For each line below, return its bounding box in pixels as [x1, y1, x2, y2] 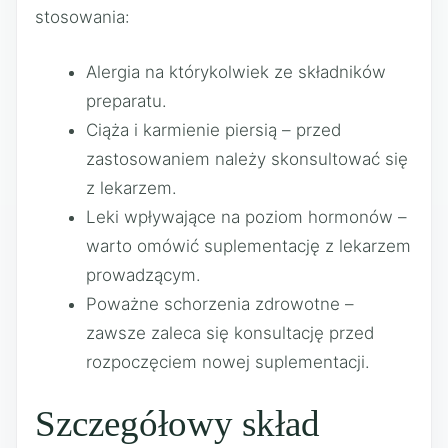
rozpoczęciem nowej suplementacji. [86, 351, 370, 372]
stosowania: [35, 7, 130, 27]
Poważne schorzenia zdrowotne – [86, 293, 354, 314]
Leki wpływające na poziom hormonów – [86, 206, 407, 227]
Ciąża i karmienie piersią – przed [86, 119, 341, 140]
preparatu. [86, 90, 167, 111]
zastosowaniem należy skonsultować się [86, 148, 408, 169]
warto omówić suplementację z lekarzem [86, 235, 411, 256]
